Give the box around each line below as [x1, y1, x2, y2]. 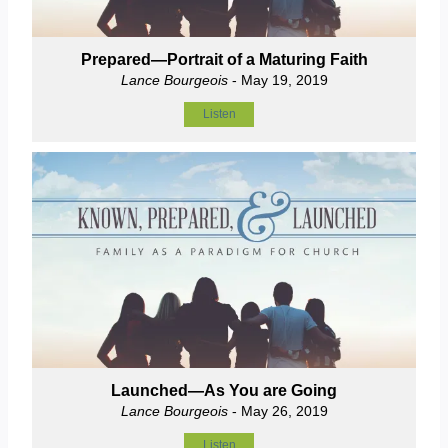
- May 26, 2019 [227, 403, 328, 420]
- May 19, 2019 [227, 71, 328, 88]
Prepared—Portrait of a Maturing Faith [80, 50, 368, 68]
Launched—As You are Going [111, 382, 337, 400]
